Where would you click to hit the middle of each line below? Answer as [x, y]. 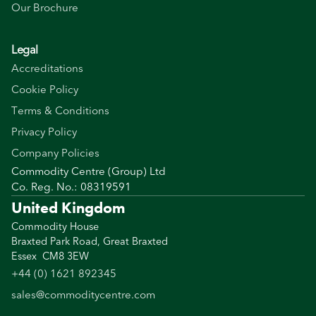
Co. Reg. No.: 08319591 [71, 188]
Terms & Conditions [60, 111]
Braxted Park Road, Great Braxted [90, 242]
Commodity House [55, 227]
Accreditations [47, 69]
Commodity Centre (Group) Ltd [89, 172]
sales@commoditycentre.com [83, 296]
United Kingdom [68, 208]
